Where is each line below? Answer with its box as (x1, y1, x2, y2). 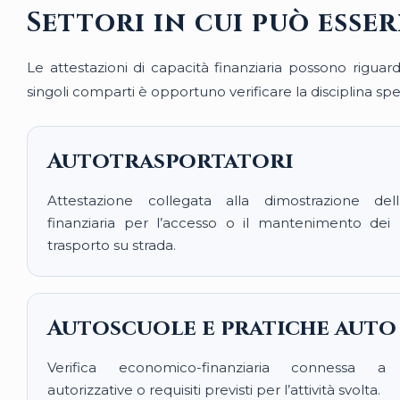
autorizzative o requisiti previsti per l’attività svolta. (47, 381, 380, 398)
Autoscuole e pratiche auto (47, 313, 396, 343)
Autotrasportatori (47, 146, 293, 176)
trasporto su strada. (47, 237, 176, 254)
